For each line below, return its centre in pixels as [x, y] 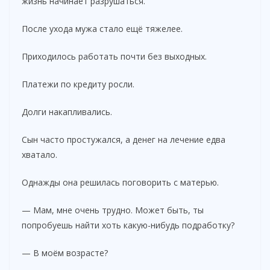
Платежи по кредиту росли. [78, 84]
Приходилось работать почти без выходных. [114, 56]
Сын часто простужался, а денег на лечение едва [124, 139]
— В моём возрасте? [65, 253]
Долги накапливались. [67, 111]
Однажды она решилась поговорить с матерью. [120, 182]
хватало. [39, 154]
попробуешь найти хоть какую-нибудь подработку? [128, 225]
